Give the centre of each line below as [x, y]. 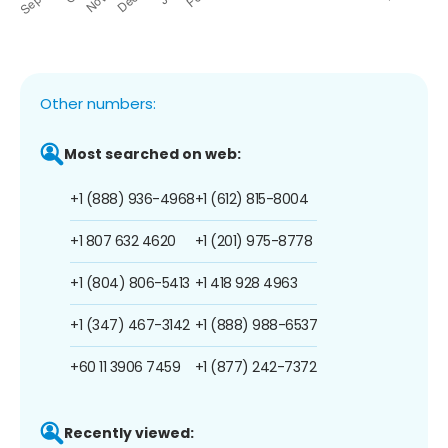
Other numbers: [98, 103]
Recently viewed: [129, 432]
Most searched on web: [152, 153]
